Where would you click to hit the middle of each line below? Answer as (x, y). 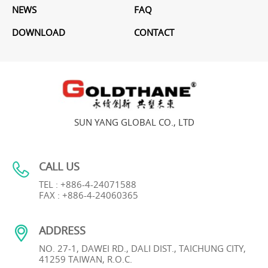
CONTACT (154, 33)
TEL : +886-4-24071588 (88, 185)
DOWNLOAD (39, 33)
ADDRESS (62, 231)
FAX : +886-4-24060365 (89, 195)
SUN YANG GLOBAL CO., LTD (134, 122)
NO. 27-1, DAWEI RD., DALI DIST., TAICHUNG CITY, (142, 249)
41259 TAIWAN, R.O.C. (86, 259)
